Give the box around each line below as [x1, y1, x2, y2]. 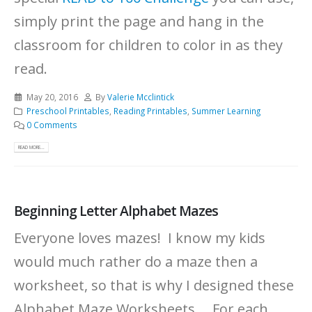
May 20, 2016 [26, 91, 78, 103]
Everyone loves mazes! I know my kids [14, 228, 265, 248]
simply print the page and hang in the [14, 12, 264, 31]
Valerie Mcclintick [107, 91, 175, 103]
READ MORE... [18, 143, 45, 150]
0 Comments [26, 119, 77, 131]
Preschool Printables [26, 105, 109, 117]
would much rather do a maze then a [14, 252, 258, 272]
